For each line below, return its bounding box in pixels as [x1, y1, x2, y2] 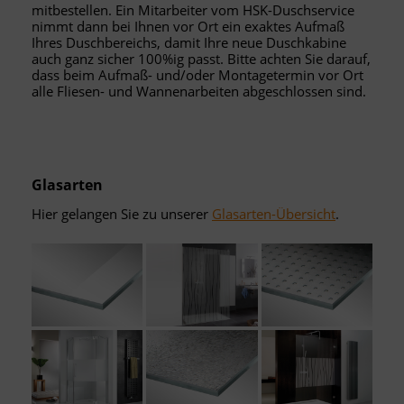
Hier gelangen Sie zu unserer [32, 204, 212, 223]
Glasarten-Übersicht [212, 204, 335, 223]
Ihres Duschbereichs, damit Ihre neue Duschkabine [32, 32, 346, 51]
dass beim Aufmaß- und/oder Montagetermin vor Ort [32, 65, 363, 84]
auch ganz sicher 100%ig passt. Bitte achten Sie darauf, [32, 49, 371, 68]
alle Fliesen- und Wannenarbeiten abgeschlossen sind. [32, 81, 366, 100]
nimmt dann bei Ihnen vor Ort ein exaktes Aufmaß [32, 16, 344, 35]
